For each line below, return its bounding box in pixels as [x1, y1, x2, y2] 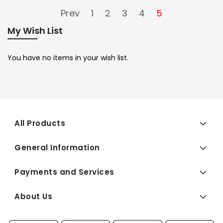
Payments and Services [14, 167, 114, 178]
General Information [14, 142, 100, 153]
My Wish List [7, 24, 63, 37]
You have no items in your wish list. [7, 53, 128, 63]
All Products [14, 118, 65, 129]
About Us [14, 191, 52, 202]
